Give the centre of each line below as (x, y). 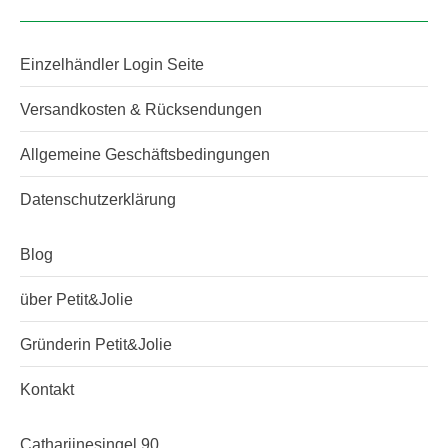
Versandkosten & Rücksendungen (141, 109)
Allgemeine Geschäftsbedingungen (145, 154)
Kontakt (47, 389)
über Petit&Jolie (76, 299)
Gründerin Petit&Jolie (96, 344)
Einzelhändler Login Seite (112, 64)
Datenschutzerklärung (98, 199)
